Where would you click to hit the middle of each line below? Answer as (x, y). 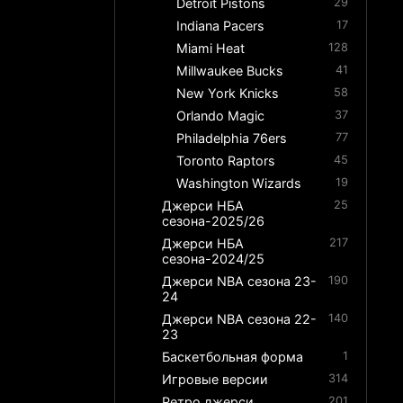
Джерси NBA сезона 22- (240, 319)
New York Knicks (228, 94)
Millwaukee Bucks (230, 71)
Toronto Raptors (226, 161)
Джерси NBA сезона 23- (240, 282)
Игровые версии (215, 380)
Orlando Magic (221, 116)
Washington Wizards (239, 184)
